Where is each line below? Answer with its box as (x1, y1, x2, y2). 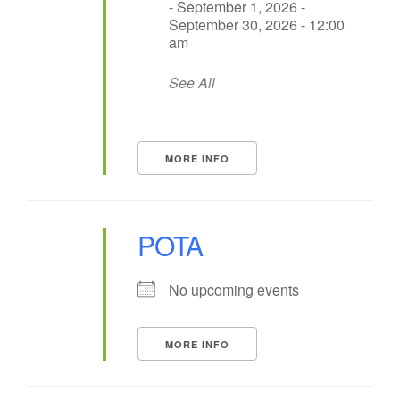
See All (169, 72, 215, 93)
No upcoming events (169, 279, 299, 300)
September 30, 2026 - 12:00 (169, 14, 345, 35)
